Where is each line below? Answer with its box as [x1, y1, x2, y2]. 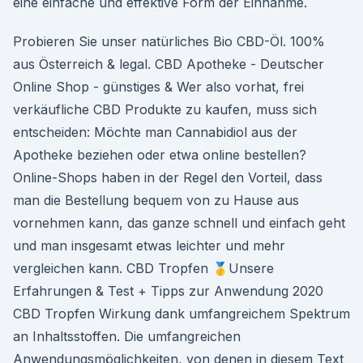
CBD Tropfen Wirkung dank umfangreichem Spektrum [13, 305, 350, 322]
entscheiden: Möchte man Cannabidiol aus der [13, 124, 297, 140]
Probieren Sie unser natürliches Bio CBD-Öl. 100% [13, 33, 325, 49]
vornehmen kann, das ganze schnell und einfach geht [13, 215, 345, 231]
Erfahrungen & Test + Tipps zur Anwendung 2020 [13, 283, 323, 299]
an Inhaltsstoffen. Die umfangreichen [13, 328, 241, 344]
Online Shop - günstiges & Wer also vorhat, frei [13, 79, 304, 95]
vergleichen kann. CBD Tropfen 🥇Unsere [13, 260, 274, 276]
